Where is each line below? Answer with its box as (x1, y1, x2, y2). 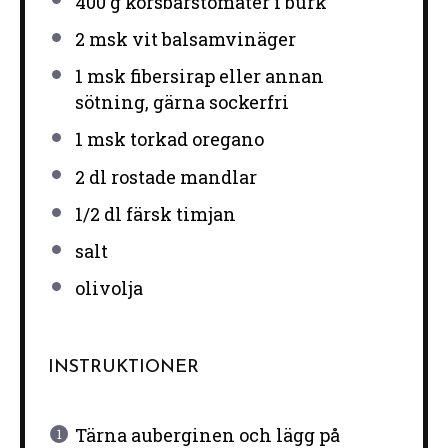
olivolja (74, 276, 143, 301)
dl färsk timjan (99, 201, 236, 226)
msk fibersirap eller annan (82, 64, 324, 89)
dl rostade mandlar (84, 164, 257, 189)
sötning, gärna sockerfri (74, 90, 289, 115)
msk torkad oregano (82, 127, 264, 152)
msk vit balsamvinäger (84, 26, 296, 51)
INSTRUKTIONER (47, 358, 199, 378)
